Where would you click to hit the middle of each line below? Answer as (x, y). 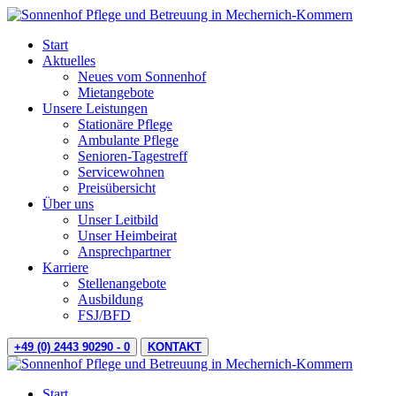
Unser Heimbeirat (127, 236)
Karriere (65, 267)
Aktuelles (69, 61)
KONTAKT (175, 347)
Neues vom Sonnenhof (142, 76)
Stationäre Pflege (125, 124)
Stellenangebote (122, 283)
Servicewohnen (121, 172)
